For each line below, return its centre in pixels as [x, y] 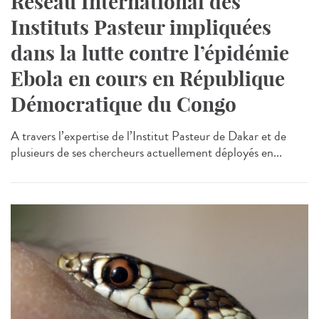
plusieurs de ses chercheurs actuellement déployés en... [146, 152]
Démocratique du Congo [124, 104]
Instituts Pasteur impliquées [141, 27]
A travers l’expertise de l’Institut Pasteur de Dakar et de [148, 136]
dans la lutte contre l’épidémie [150, 53]
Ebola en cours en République [148, 78]
